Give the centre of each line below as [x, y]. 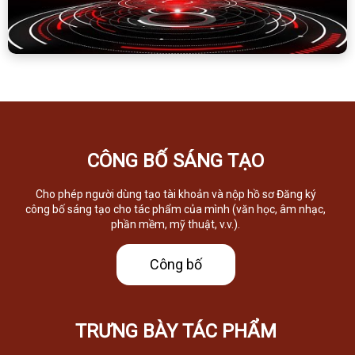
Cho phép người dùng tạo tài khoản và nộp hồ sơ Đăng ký [176, 194]
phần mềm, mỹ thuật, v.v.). [176, 224]
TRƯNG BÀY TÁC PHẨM [176, 331]
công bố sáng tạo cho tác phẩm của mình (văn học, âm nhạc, [176, 209]
